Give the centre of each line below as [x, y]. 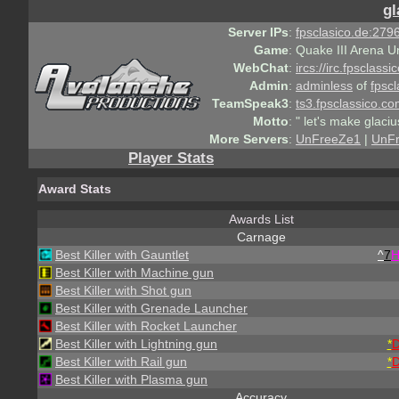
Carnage [261, 237]
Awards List [261, 219]
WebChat [261, 68]
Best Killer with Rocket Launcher [146, 326]
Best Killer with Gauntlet [122, 255]
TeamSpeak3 [250, 103]
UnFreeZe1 [328, 139]
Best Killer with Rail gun [121, 362]
